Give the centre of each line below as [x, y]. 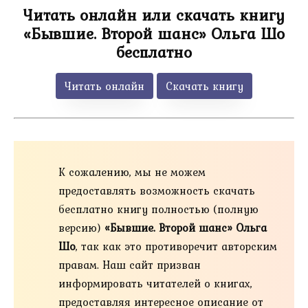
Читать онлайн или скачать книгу [154, 15]
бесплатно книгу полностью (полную [158, 209]
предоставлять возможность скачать [157, 190]
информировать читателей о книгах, [155, 283]
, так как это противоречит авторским [176, 246]
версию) [81, 227]
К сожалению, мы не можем [132, 172]
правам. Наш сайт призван [130, 264]
